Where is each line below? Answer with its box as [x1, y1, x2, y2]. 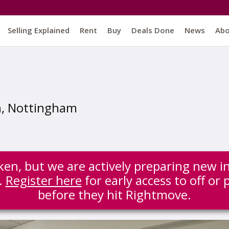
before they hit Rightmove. [38, 186, 191, 203]
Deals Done [131, 25, 174, 35]
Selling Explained [8, 25, 70, 35]
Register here [5, 172, 82, 189]
